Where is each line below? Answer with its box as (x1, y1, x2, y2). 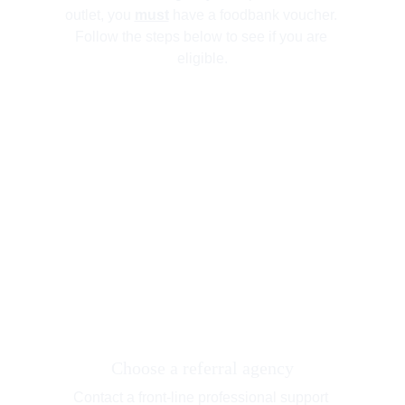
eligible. (177, 51, 228, 66)
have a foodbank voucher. (168, 7, 341, 23)
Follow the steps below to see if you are (74, 29, 331, 44)
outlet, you (64, 7, 135, 23)
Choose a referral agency (111, 358, 294, 378)
